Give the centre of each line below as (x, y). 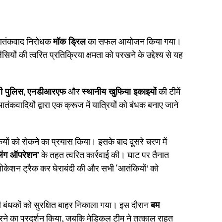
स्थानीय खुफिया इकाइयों (119, 91)
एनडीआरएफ (47, 91)
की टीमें (168, 91)
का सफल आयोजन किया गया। (134, 41)
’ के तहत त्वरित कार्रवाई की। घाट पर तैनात (103, 155)
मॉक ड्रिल (69, 41)
